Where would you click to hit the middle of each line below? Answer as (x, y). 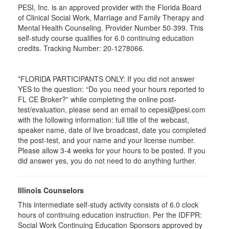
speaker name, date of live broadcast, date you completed (112, 130)
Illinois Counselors (51, 190)
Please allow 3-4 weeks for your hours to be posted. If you (112, 150)
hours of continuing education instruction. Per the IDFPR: (110, 215)
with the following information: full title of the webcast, (104, 120)
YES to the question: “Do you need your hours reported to (111, 89)
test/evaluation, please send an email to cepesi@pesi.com (112, 109)
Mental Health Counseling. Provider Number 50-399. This (111, 28)
